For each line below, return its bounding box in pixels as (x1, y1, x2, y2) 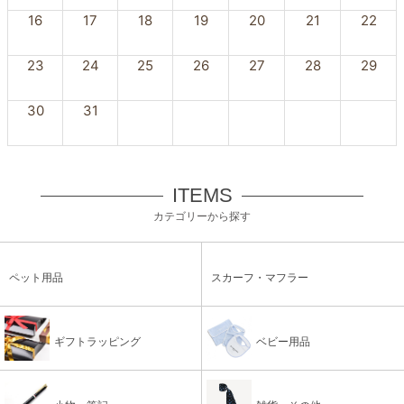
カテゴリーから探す (153, 209, 251, 224)
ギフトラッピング (54, 335, 141, 349)
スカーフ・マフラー (211, 271, 308, 285)
